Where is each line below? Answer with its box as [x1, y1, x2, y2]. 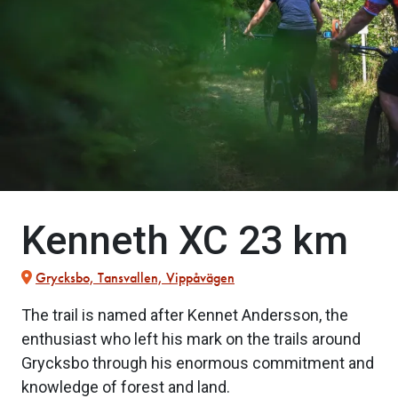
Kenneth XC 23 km [21, 217, 348, 265]
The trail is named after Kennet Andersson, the [21, 306, 348, 325]
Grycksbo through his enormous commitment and [21, 354, 374, 373]
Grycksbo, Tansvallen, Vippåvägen [36, 268, 235, 288]
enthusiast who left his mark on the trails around [21, 330, 361, 349]
